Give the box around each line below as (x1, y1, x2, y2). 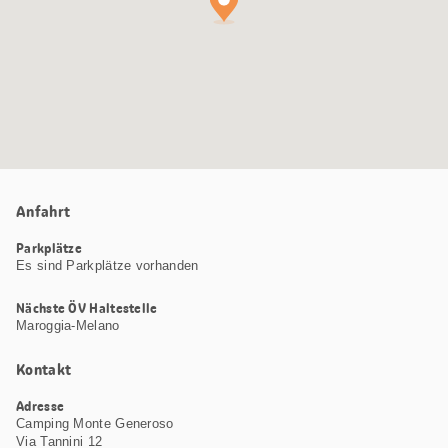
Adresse (16, 396, 65, 415)
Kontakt (16, 358, 72, 380)
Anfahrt (16, 200, 71, 222)
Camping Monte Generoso (16, 415, 174, 431)
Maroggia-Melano (16, 317, 120, 333)
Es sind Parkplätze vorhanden (16, 257, 199, 273)
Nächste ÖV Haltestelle (16, 298, 158, 317)
